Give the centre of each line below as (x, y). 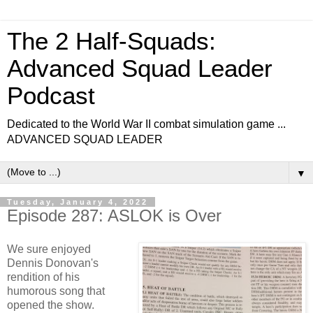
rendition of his (43, 277)
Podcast (51, 96)
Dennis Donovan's (53, 263)
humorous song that (56, 291)
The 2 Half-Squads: (111, 41)
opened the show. (51, 305)
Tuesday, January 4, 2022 (78, 202)
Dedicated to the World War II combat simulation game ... (146, 124)
